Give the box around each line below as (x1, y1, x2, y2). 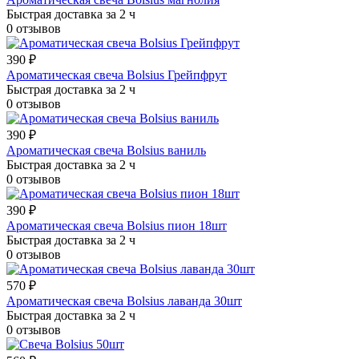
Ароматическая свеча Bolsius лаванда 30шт (6, 294, 242, 309)
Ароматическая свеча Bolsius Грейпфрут (6, 68, 227, 83)
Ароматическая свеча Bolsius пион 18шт (6, 219, 227, 233)
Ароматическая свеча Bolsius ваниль (6, 143, 206, 158)
